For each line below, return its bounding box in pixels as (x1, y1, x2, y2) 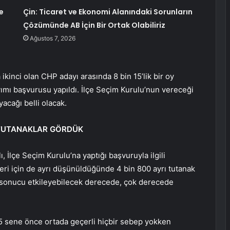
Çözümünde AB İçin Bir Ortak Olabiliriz (23, 20, 165, 31)
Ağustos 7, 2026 (29, 34, 75, 43)
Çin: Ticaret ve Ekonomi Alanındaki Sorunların (23, 7, 193, 17)
